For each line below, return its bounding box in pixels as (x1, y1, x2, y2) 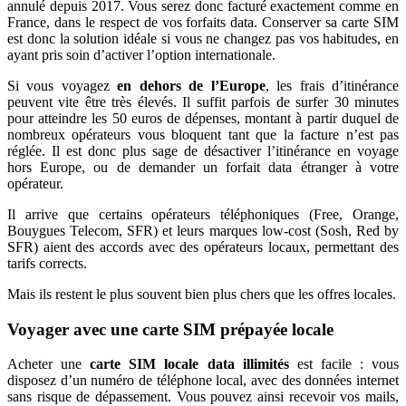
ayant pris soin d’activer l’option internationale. (7, 46, 275, 63)
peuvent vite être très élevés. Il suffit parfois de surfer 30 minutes (7, 93, 399, 110)
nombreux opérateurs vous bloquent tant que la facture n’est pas (7, 126, 399, 142)
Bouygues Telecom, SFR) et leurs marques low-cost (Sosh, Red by (7, 222, 399, 238)
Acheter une (7, 356, 82, 372)
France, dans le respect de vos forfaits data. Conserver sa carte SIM (7, 14, 399, 30)
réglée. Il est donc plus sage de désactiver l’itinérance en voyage (7, 142, 399, 159)
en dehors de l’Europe (117, 77, 266, 93)
